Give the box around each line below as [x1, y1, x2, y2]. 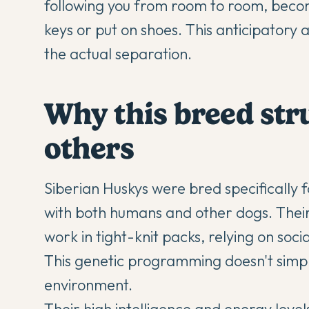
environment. [44, 275, 132, 295]
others [44, 130, 134, 167]
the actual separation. [44, 44, 192, 64]
